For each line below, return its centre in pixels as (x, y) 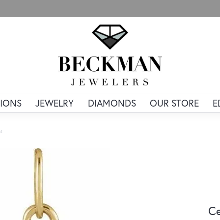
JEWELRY (55, 103)
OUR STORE (174, 103)
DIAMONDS (112, 103)
